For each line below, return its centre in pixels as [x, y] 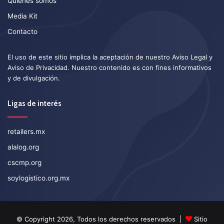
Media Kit [22, 16]
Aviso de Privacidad [37, 68]
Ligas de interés [34, 104]
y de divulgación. [34, 78]
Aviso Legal [189, 57]
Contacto [22, 32]
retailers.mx [26, 132]
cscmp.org [24, 163]
